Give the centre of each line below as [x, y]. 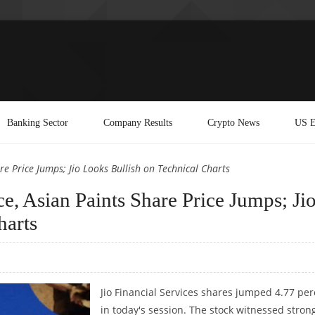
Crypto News [233, 122]
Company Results [138, 122]
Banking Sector [38, 122]
